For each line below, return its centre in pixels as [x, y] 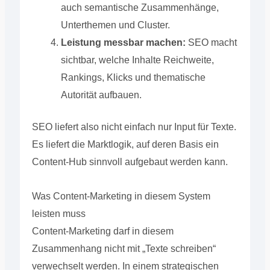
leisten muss [58, 213]
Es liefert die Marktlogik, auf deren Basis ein [125, 144]
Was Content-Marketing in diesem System [121, 196]
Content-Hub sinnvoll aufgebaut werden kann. [130, 162]
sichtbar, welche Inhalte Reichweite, [137, 60]
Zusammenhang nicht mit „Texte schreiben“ [124, 248]
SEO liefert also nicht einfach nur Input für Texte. [134, 127]
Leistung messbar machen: [123, 42]
